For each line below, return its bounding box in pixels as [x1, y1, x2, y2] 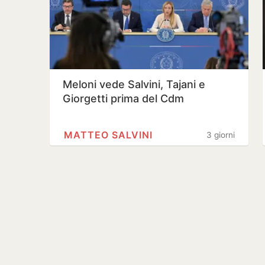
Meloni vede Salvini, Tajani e [63, 78, 205, 91]
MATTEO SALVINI [64, 129, 153, 141]
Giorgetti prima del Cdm [63, 92, 184, 105]
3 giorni [206, 130, 235, 140]
